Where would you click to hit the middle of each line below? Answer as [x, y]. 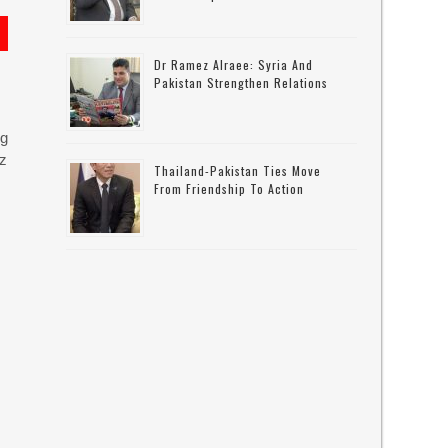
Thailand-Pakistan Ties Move [238, 170]
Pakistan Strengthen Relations [241, 82]
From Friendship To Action [229, 188]
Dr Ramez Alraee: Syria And [234, 64]
